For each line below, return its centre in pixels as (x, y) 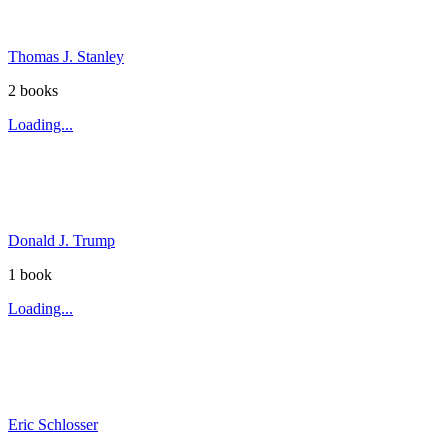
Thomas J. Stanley (66, 57)
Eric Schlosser (53, 425)
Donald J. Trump (61, 241)
